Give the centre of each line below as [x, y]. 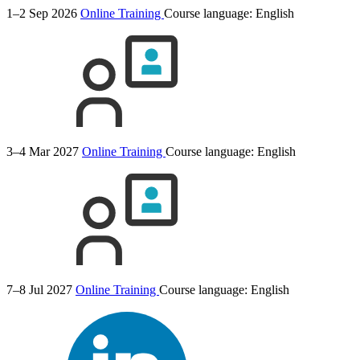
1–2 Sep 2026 [42, 13]
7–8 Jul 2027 [39, 289]
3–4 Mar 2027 [43, 151]
